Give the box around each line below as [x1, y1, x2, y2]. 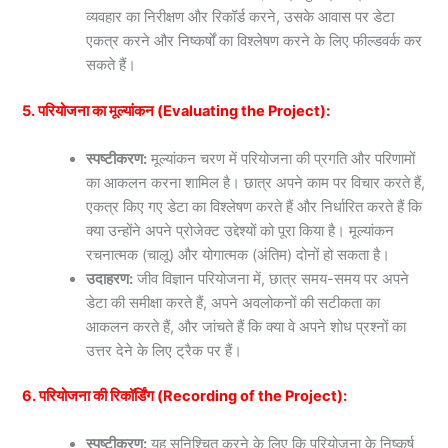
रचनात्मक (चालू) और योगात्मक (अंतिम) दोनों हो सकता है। [86, 245, 391, 264]
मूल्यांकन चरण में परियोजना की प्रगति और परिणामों [147, 149, 416, 168]
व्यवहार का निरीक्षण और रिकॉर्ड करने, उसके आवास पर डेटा [86, 8, 395, 27]
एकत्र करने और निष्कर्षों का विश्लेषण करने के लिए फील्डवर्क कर [86, 32, 423, 51]
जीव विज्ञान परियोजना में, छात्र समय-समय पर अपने [133, 269, 410, 288]
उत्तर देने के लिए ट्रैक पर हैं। [86, 341, 243, 360]
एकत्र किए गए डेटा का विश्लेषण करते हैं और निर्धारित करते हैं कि [86, 197, 423, 216]
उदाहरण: [86, 269, 134, 288]
